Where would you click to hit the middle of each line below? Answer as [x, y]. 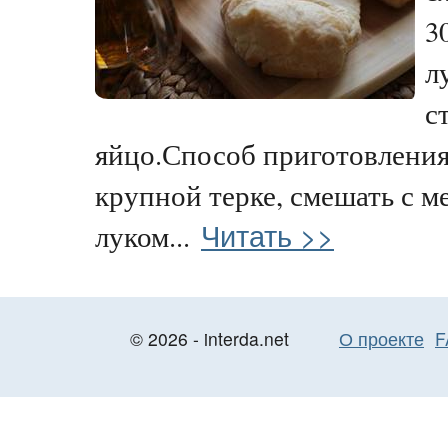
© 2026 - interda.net [209, 338]
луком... [142, 235]
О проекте [381, 338]
